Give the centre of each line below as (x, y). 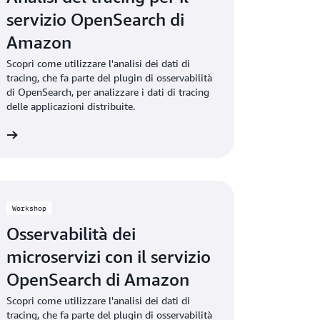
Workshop (30, 208)
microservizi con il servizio (109, 256)
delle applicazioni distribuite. (71, 106)
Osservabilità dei (71, 234)
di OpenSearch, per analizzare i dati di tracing (108, 92)
